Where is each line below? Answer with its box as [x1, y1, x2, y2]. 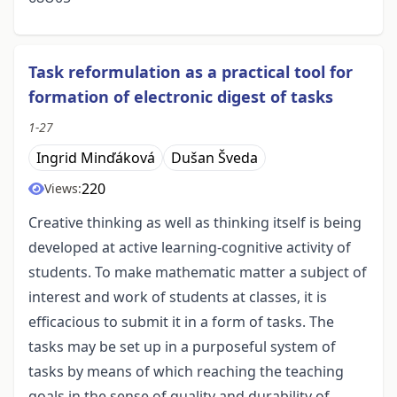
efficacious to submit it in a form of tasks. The [28, 312, 334, 332]
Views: [44, 180, 82, 198]
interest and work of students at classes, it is [28, 287, 327, 307]
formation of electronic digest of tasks [28, 86, 333, 108]
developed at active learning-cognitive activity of [28, 237, 351, 258]
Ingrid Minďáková [36, 148, 155, 168]
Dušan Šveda [171, 148, 258, 168]
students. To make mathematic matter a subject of [28, 262, 367, 283]
